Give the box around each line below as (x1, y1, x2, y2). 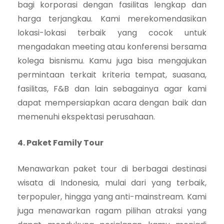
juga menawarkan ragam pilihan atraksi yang (17, 204, 206, 216)
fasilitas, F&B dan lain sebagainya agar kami (17, 82, 206, 94)
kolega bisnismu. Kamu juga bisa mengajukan (17, 54, 206, 66)
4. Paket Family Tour (17, 136, 103, 148)
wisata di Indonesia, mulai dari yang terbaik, (17, 176, 206, 188)
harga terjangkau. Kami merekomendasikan (17, 12, 206, 24)
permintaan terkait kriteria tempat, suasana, (17, 68, 206, 80)
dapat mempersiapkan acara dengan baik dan (17, 96, 206, 108)
